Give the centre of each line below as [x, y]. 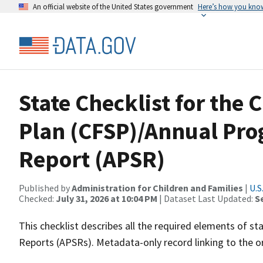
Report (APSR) [92, 159]
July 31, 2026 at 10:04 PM [107, 198]
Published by [45, 188]
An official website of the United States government [113, 6]
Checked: [37, 198]
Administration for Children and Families [157, 188]
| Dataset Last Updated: [206, 198]
